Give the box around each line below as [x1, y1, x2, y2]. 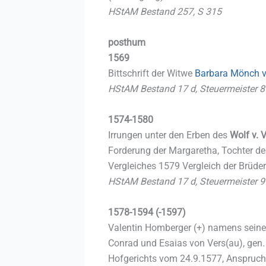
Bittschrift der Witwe [108, 67, 195, 79]
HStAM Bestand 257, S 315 [108, 5, 221, 17]
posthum [108, 36, 145, 48]
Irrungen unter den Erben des [108, 129, 230, 141]
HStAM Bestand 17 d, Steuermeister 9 [108, 175, 265, 187]
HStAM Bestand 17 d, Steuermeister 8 [108, 83, 265, 94]
